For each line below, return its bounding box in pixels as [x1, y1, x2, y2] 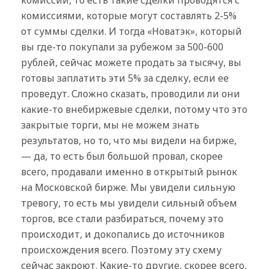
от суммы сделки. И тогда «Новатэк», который [21, 24, 242, 38]
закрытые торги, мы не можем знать [21, 118, 199, 131]
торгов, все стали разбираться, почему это [21, 211, 223, 225]
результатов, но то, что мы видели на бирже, [21, 133, 237, 147]
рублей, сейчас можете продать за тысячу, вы [21, 55, 241, 69]
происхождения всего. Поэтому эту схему [21, 243, 222, 256]
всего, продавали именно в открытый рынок [21, 165, 237, 178]
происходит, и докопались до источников [21, 227, 225, 241]
